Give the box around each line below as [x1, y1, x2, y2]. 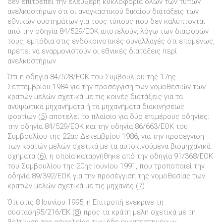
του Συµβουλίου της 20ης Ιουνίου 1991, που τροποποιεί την [7, 162, 205, 171]
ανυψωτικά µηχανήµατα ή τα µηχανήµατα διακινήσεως [7, 102, 184, 111]
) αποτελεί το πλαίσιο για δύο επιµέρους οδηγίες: [45, 112, 209, 121]
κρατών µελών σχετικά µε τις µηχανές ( [7, 181, 138, 191]
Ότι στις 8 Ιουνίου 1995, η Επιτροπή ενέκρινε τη [7, 198, 164, 207]
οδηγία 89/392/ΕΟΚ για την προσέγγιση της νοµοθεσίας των [7, 171, 205, 181]
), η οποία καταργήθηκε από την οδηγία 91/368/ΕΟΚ [44, 152, 213, 161]
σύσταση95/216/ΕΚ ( [7, 208, 75, 217]
